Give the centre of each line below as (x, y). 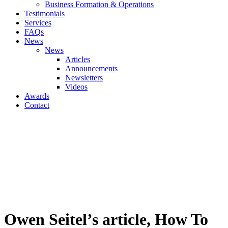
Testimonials (45, 13)
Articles (78, 59)
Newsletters (84, 78)
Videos (76, 87)
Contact (37, 105)
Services (38, 23)
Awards (37, 96)
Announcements (91, 68)
